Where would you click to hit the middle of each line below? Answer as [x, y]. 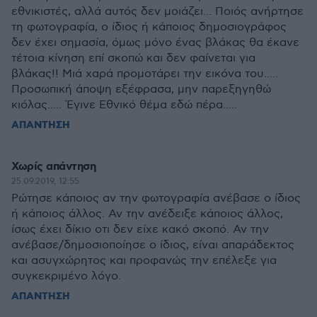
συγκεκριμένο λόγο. [66, 276]
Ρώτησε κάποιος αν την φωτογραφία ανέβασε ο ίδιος [156, 198]
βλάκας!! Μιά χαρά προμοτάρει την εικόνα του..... [145, 74]
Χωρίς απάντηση [53, 167]
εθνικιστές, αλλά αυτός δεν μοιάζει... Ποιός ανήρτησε [157, 12]
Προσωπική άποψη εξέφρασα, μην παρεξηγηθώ [141, 90]
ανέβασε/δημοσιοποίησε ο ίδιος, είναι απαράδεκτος [153, 245]
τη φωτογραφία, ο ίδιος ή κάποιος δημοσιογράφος [149, 27]
